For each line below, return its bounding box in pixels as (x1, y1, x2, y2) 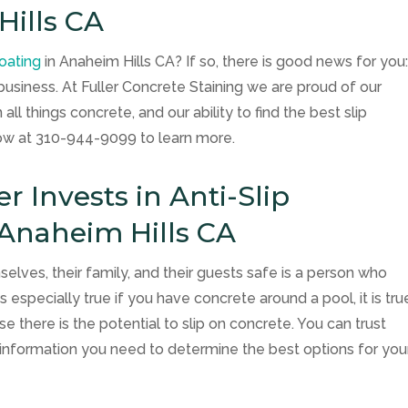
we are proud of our (243, 77, 382, 96)
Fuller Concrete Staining (81, 77, 244, 96)
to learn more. (137, 128, 236, 147)
